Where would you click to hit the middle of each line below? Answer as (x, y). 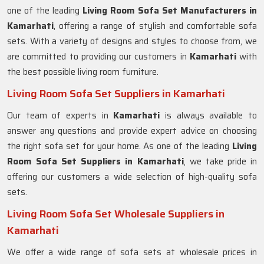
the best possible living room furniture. (84, 72)
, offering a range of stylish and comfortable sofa (155, 26)
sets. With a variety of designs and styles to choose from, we (132, 41)
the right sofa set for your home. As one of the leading (120, 146)
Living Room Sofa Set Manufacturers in (170, 11)
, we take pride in (220, 161)
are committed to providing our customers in (98, 57)
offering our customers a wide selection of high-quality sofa (132, 177)
